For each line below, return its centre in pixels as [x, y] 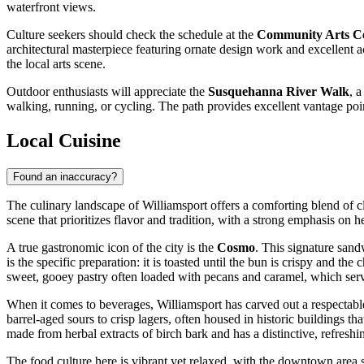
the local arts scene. [56, 64]
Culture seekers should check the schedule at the [132, 35]
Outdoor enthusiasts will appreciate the [107, 92]
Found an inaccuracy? [65, 177]
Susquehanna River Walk [279, 92]
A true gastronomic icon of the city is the [112, 248]
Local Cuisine [64, 141]
